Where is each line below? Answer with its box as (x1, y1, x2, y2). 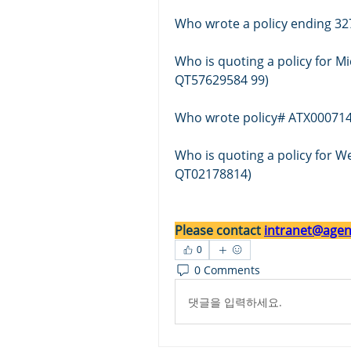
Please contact (175, 222, 264, 239)
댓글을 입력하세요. (188, 294, 282, 309)
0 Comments (194, 262, 260, 277)
